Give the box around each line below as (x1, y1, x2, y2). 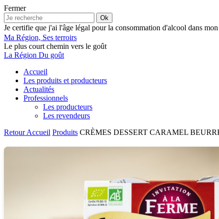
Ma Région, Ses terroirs (4, 33, 77, 42)
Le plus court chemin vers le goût (4, 42, 107, 50)
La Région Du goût (4, 51, 64, 59)
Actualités (23, 85, 54, 93)
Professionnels (23, 94, 68, 102)
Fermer (4, 4, 26, 12)
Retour (4, 128, 26, 136)
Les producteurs (43, 103, 92, 111)
